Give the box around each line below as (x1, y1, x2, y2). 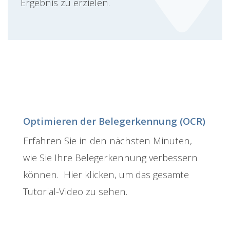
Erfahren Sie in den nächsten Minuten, (23, 134, 192, 147)
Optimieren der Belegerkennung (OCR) (23, 114, 205, 128)
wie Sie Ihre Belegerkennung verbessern (23, 151, 198, 164)
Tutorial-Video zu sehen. (23, 185, 127, 198)
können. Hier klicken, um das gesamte (23, 168, 189, 181)
